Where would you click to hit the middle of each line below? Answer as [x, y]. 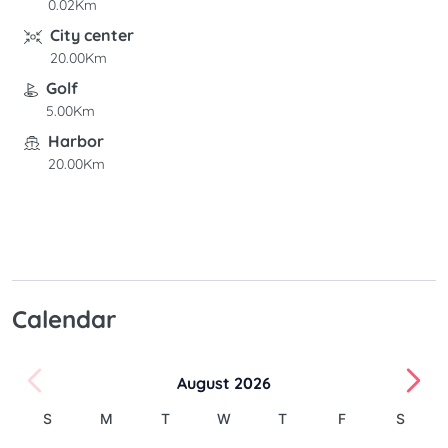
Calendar [64, 318]
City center [91, 34]
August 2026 [224, 382]
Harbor [75, 140]
